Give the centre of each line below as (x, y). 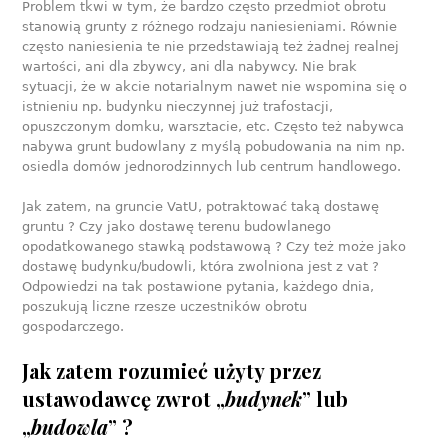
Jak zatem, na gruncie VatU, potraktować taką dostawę (201, 206)
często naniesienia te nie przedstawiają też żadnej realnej (211, 46)
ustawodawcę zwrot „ (124, 398)
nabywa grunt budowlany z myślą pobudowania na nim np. (214, 146)
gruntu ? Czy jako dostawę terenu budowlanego (177, 226)
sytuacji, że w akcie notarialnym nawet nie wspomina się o (215, 86)
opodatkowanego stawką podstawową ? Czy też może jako (214, 246)
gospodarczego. (73, 326)
